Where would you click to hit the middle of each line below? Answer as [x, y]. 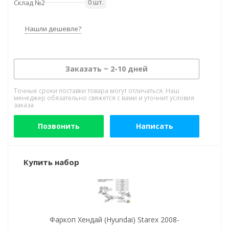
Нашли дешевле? [53, 29]
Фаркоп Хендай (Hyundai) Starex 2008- [114, 220]
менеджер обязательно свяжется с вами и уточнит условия [104, 98]
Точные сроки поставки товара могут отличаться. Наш [97, 91]
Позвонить [59, 126]
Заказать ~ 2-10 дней [107, 69]
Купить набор [51, 162]
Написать [154, 126]
